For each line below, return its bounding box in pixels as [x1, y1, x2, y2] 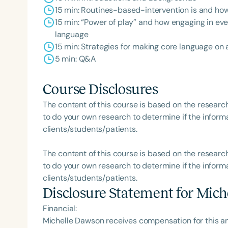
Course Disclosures [42, 81, 158, 98]
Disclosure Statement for [42, 185, 196, 202]
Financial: [42, 203, 77, 214]
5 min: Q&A [54, 53, 97, 65]
